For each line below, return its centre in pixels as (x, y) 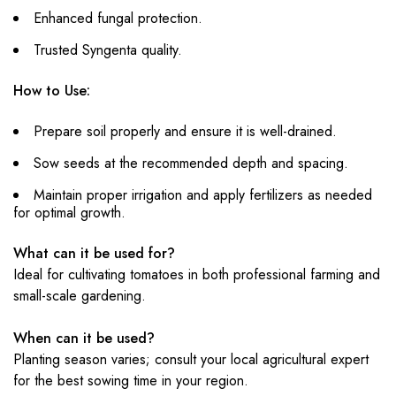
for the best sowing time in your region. (131, 381)
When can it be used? (84, 338)
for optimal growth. (69, 213)
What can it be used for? (94, 253)
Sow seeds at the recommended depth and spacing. (191, 163)
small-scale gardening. (80, 296)
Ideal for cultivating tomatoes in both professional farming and (197, 274)
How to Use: (52, 91)
